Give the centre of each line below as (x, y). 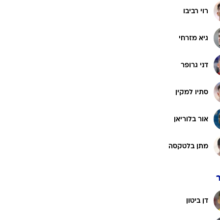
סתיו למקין (192, 92)
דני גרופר (194, 65)
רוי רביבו (196, 11)
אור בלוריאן (191, 119)
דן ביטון (197, 201)
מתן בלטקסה (188, 146)
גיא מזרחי (193, 38)
